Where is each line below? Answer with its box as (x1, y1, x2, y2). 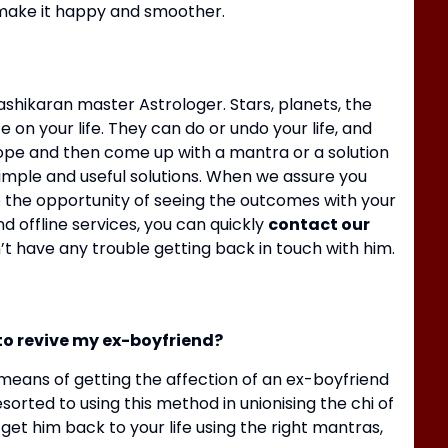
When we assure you (206, 164, 367, 188)
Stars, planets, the (230, 92, 372, 116)
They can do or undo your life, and (108, 116, 372, 140)
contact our (268, 212, 370, 236)
